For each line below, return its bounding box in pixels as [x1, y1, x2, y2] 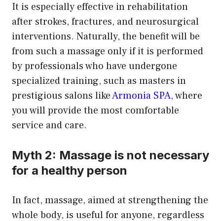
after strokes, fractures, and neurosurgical [12, 15, 199, 29]
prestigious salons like [12, 89, 112, 103]
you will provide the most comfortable [12, 104, 179, 117]
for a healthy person [12, 163, 127, 178]
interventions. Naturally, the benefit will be [12, 30, 200, 43]
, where [171, 89, 202, 103]
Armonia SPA [112, 89, 171, 103]
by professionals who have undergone [12, 60, 177, 73]
